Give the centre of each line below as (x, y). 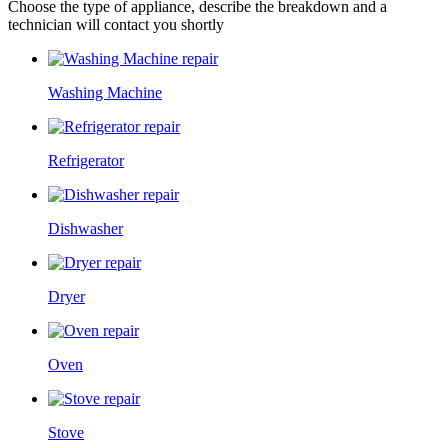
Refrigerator (86, 161)
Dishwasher (85, 229)
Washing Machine (105, 93)
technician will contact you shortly (116, 25)
